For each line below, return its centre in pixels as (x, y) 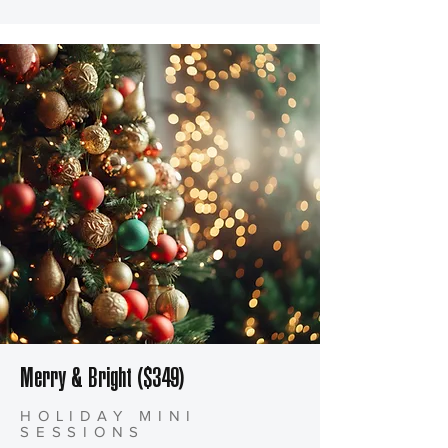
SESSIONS (82, 432)
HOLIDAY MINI (108, 416)
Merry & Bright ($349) (102, 381)
